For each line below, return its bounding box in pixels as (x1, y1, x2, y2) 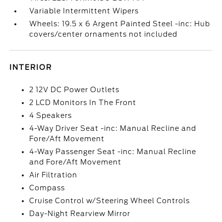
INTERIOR (9, 63, 53, 71)
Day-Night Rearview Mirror (29, 210, 131, 218)
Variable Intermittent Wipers (29, 7, 139, 15)
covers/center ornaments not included (29, 30, 178, 38)
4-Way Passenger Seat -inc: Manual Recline (29, 148, 197, 156)
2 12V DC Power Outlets (29, 86, 120, 94)
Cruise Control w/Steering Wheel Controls (29, 197, 190, 205)
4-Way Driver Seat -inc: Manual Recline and (29, 124, 197, 132)
